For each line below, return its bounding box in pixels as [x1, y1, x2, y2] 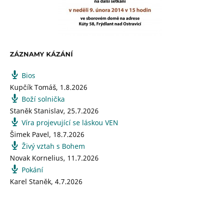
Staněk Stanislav [10, 106, 63, 115]
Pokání [22, 165, 43, 174]
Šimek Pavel [10, 129, 49, 139]
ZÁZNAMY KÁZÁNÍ [10, 50, 73, 58]
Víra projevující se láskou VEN [22, 117, 118, 127]
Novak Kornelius [10, 153, 63, 163]
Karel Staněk [10, 176, 51, 186]
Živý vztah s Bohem [22, 141, 85, 151]
